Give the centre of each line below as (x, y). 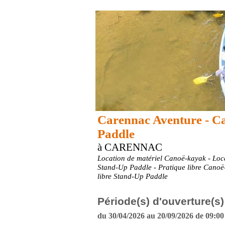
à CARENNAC (130, 147)
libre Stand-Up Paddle (133, 176)
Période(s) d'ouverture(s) (161, 201)
